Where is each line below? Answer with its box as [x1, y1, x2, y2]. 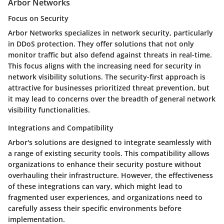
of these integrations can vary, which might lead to [8, 181, 182, 191]
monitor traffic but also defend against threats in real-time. [8, 50, 212, 60]
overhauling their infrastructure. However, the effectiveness [8, 170, 213, 180]
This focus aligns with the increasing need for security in [8, 61, 201, 71]
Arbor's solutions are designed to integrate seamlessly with [8, 137, 211, 147]
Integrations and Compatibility [8, 123, 113, 133]
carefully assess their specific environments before [8, 203, 181, 213]
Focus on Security [8, 13, 68, 23]
